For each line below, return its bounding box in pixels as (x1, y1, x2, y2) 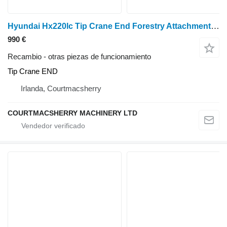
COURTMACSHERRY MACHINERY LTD (8, 109, 137, 118)
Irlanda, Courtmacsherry (21, 84, 101, 93)
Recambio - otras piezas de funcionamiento (8, 52, 151, 61)
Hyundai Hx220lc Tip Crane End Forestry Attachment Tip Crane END (211, 21, 219, 31)
